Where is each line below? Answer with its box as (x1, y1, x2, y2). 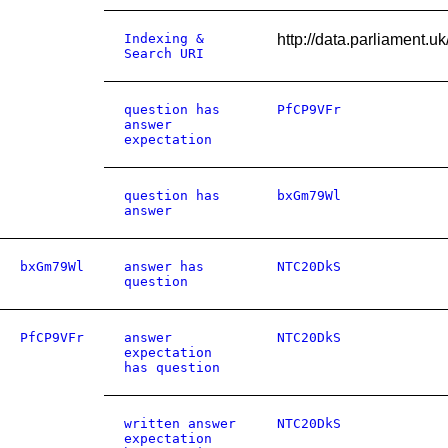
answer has (124, 259, 204, 274)
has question (124, 360, 220, 375)
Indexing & (124, 31, 204, 46)
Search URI (124, 46, 204, 61)
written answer (124, 416, 236, 431)
